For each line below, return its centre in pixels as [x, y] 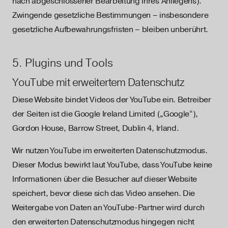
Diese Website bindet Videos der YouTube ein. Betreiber [112, 100]
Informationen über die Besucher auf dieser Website [105, 179]
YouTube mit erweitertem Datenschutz [98, 82]
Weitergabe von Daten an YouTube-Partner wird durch [108, 208]
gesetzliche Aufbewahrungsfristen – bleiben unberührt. [110, 30]
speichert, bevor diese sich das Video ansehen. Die [104, 193]
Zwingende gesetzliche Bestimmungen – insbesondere [110, 15]
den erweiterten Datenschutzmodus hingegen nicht [103, 222]
